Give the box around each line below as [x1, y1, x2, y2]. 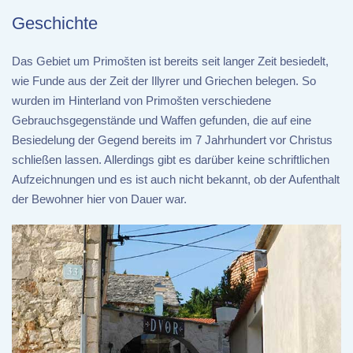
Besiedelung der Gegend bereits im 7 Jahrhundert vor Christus [12, 133, 333, 147]
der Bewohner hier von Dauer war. [12, 192, 187, 206]
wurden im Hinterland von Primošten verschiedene [12, 94, 271, 108]
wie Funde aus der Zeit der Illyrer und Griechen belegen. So [12, 74, 316, 88]
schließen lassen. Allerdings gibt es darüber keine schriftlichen [12, 153, 329, 167]
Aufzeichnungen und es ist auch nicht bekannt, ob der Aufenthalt [12, 173, 340, 187]
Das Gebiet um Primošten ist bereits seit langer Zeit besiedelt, [12, 54, 329, 69]
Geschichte [12, 13, 98, 34]
